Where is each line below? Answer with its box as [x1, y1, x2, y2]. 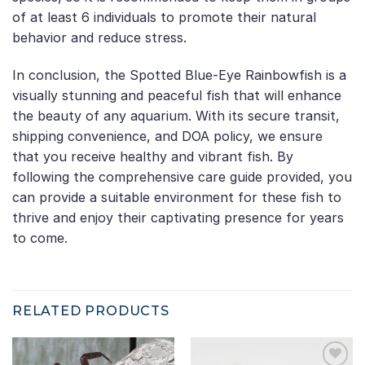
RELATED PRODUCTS [12, 302, 169, 319]
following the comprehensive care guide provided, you [12, 169, 352, 186]
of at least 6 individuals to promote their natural [12, 9, 316, 26]
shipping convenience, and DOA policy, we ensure [12, 128, 323, 145]
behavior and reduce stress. [12, 29, 187, 46]
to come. [12, 230, 68, 247]
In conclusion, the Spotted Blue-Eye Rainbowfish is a [12, 67, 346, 84]
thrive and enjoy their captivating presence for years [12, 209, 344, 226]
